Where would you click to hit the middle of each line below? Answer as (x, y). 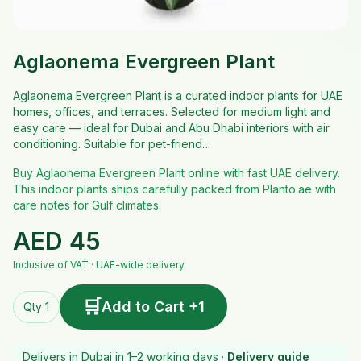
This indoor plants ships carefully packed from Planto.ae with (174, 189)
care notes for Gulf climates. (87, 205)
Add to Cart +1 (153, 307)
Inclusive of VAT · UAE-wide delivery (99, 265)
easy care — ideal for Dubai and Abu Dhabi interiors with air (171, 128)
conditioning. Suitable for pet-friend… (112, 144)
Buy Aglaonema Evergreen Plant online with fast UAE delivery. (176, 173)
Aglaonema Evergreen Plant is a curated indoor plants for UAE (178, 95)
